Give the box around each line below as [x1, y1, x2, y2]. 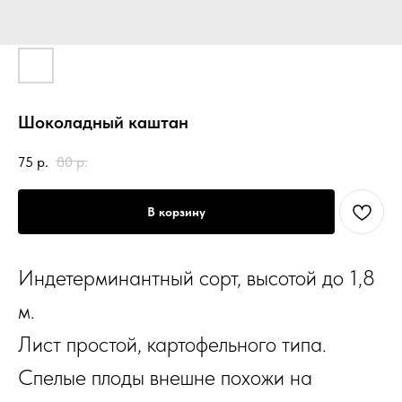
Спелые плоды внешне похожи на [18, 363, 312, 390]
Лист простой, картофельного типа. [18, 330, 327, 357]
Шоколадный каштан [18, 111, 188, 133]
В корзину [147, 204, 205, 219]
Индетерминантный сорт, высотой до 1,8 [18, 264, 375, 291]
